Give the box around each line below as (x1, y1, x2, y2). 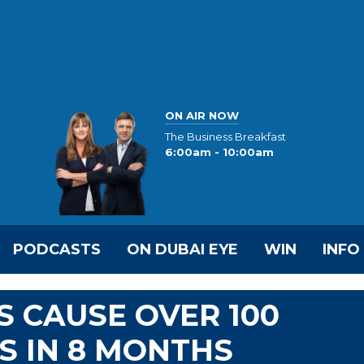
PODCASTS (13, 240, 101, 258)
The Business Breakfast (165, 130, 286, 144)
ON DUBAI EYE (127, 240, 238, 258)
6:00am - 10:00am (165, 145, 274, 159)
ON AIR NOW (165, 108, 239, 122)
